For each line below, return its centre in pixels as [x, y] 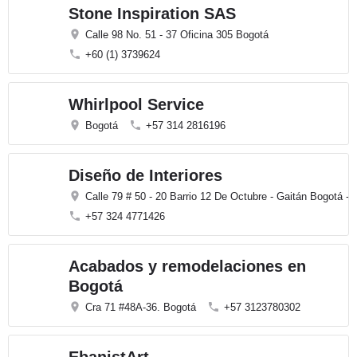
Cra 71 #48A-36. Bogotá [141, 307]
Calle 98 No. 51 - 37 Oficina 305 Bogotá [177, 35]
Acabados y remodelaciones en [187, 266]
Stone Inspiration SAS [152, 14]
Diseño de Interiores [145, 175]
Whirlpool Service [136, 104]
